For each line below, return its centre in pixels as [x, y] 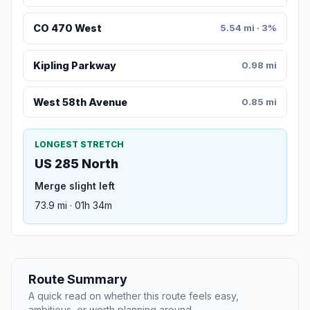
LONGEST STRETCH [79, 145]
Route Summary [78, 280]
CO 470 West [67, 28]
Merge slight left [75, 186]
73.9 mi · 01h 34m [73, 206]
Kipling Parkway [74, 65]
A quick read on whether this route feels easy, [134, 296]
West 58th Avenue [80, 102]
